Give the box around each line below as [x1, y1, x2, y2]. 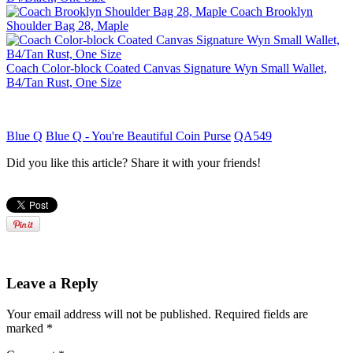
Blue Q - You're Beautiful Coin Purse [46, 129, 231, 143]
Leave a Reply [6, 275, 98, 292]
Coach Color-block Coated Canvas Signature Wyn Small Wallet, [6, 61, 327, 76]
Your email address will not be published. [6, 307, 211, 321]
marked [6, 321, 46, 335]
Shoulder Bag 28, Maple [6, 19, 128, 33]
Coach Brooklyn [230, 5, 313, 19]
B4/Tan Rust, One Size [6, 76, 121, 90]
